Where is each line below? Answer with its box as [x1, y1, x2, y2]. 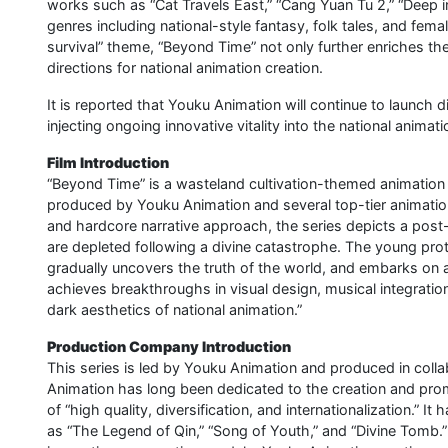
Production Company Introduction [47, 338, 291, 355]
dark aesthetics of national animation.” [47, 301, 302, 318]
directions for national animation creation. [47, 59, 323, 76]
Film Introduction [47, 154, 169, 171]
